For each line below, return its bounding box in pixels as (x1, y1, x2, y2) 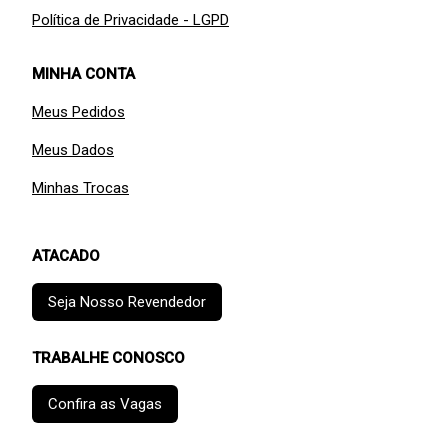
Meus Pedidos (32, 102, 125, 121)
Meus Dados (32, 140, 114, 159)
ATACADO (32, 246, 100, 265)
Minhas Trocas (32, 178, 129, 197)
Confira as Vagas (48, 394, 162, 413)
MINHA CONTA (32, 64, 135, 83)
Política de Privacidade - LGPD (32, 10, 229, 29)
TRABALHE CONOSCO (32, 348, 185, 367)
